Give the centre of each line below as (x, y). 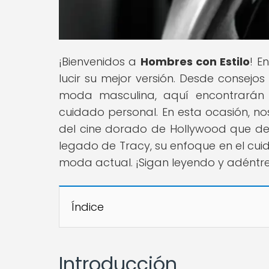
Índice (88, 207)
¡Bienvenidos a (100, 61)
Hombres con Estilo (195, 61)
